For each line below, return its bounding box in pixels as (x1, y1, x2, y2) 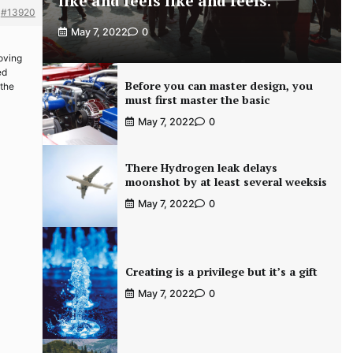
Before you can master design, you (124, 78, 313, 93)
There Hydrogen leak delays (124, 160, 277, 175)
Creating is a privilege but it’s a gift (124, 264, 318, 280)
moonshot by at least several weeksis (124, 174, 327, 189)
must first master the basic (124, 92, 269, 107)
